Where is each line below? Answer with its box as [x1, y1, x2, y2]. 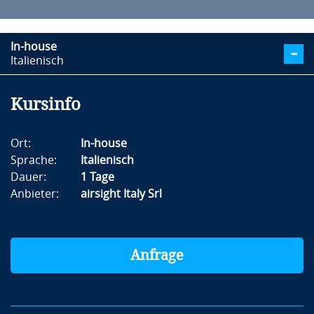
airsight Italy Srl [81, 186, 162, 200]
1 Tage [81, 170, 114, 184]
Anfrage [130, 247, 184, 264]
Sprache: [11, 153, 57, 167]
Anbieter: [11, 186, 59, 200]
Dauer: [11, 170, 46, 184]
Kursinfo [11, 94, 81, 114]
